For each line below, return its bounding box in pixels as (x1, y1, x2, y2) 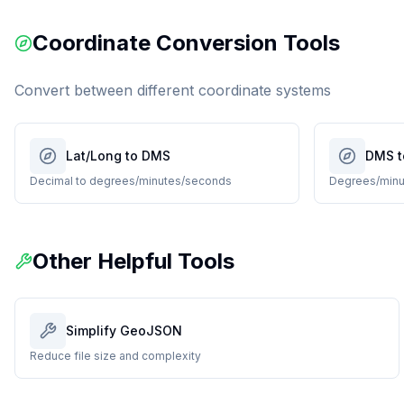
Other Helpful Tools (32, 248, 234, 274)
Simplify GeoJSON (66, 323, 182, 338)
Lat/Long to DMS (66, 148, 170, 163)
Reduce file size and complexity (30, 349, 201, 363)
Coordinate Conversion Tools (32, 30, 340, 56)
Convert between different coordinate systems (14, 81, 331, 99)
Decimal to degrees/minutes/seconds (30, 174, 232, 188)
